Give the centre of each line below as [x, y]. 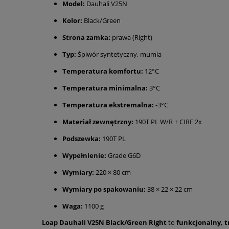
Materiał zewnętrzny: [98, 121]
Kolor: [72, 20]
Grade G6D [123, 155]
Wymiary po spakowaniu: [104, 189]
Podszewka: [82, 138]
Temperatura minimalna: [105, 88]
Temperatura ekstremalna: [108, 105]
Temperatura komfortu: [103, 71]
